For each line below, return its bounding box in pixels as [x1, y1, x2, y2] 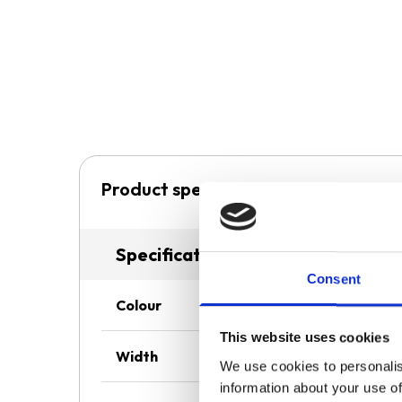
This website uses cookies [219, 329, 389, 345]
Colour [116, 295, 162, 314]
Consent [307, 271, 361, 287]
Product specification [101, 177, 280, 200]
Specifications [116, 242, 235, 266]
